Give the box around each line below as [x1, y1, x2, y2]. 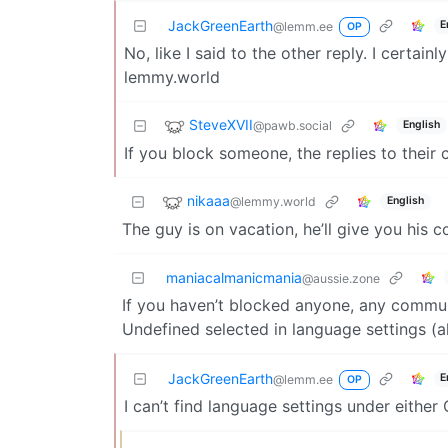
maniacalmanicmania [166, 268, 302, 286]
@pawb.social [253, 117, 332, 133]
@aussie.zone [302, 270, 380, 286]
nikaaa [187, 191, 230, 209]
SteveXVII [189, 115, 253, 133]
